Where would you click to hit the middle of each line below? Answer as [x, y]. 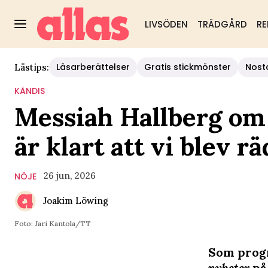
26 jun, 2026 [70, 176]
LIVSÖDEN [166, 24]
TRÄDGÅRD [222, 24]
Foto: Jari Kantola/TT [53, 223]
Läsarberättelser [93, 67]
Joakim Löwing [76, 201]
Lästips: [32, 67]
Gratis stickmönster [188, 67]
